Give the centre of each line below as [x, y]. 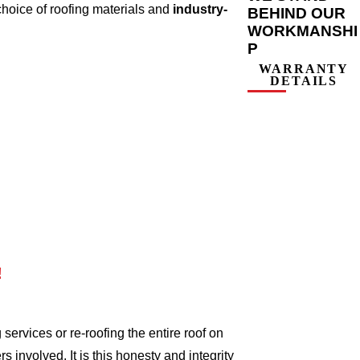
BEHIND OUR [297, 14]
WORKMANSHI [303, 31]
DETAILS [304, 81]
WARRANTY [304, 69]
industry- [200, 9]
